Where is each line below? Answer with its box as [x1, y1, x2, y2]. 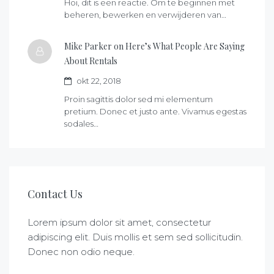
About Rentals [64, 55, 117, 67]
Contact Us [28, 187, 83, 202]
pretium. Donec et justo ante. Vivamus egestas [64, 106, 246, 117]
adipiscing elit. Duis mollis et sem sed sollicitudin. [28, 231, 243, 243]
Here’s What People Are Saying [125, 40, 245, 53]
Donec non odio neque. [28, 246, 135, 258]
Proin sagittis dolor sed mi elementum [64, 94, 213, 105]
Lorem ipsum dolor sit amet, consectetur [28, 217, 211, 229]
